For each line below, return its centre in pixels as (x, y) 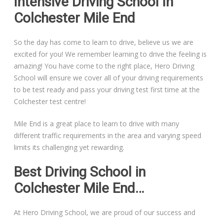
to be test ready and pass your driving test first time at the (107, 90)
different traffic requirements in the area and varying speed (108, 136)
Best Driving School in (80, 172)
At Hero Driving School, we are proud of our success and (105, 213)
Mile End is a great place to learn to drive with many (97, 124)
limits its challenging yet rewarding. (69, 147)
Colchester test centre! (50, 102)
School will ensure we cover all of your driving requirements (109, 78)
